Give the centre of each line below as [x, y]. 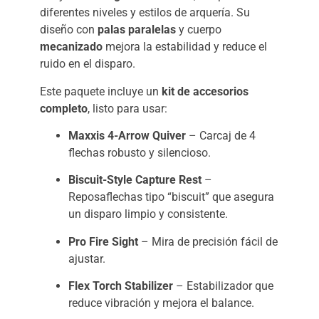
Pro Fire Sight [103, 241]
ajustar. [87, 258]
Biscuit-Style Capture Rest [135, 180]
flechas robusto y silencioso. [140, 152]
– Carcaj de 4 [221, 135]
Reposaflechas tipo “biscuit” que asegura [171, 197]
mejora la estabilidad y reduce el [185, 47]
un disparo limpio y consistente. [148, 214]
